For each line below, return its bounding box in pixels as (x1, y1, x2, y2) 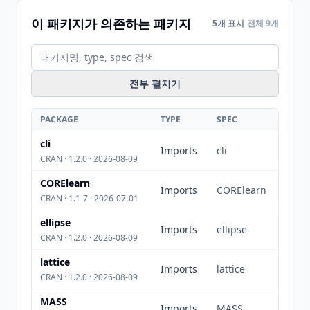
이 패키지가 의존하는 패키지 (31, 15, 191, 32)
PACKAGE (40, 113, 78, 125)
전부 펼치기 (129, 77, 181, 90)
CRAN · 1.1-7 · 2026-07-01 (40, 192, 138, 204)
